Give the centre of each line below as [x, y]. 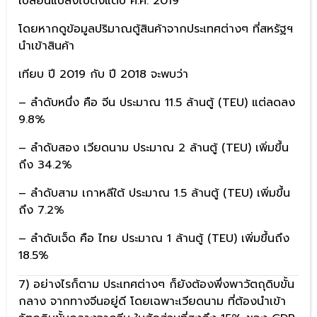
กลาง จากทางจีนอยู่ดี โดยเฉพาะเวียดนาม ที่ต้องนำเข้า [152, 302]
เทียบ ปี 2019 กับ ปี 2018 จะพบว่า [103, 75]
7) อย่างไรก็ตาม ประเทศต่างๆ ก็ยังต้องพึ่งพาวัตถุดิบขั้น [156, 285]
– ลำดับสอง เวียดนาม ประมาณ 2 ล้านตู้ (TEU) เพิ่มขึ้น [154, 148]
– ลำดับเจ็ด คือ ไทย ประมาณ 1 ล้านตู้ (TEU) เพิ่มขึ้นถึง [154, 239]
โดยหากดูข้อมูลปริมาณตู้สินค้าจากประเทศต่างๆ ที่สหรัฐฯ [156, 29]
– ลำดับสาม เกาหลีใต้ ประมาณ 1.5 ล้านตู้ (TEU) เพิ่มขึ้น [154, 194]
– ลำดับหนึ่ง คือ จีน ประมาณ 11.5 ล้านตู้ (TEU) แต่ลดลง [157, 103]
